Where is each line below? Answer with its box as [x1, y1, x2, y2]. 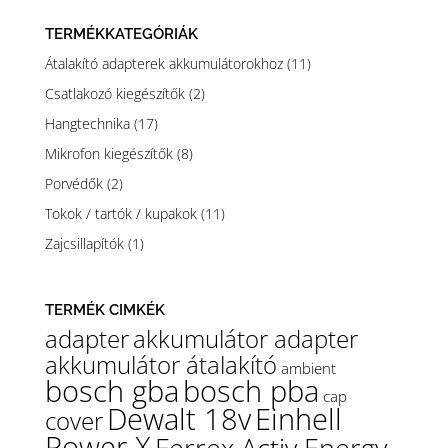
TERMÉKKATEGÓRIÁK [44, 25, 198, 44]
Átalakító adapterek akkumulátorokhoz [44, 54, 283, 74]
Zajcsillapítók [44, 234, 124, 254]
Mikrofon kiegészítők [44, 144, 173, 164]
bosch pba [182, 371, 319, 412]
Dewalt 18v [106, 399, 251, 440]
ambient [280, 358, 336, 379]
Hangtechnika [44, 114, 130, 134]
